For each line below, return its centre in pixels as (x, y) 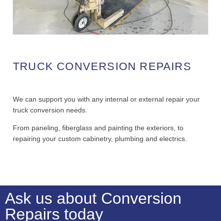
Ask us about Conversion (93, 199)
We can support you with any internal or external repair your (106, 99)
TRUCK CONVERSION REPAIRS (102, 66)
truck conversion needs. (51, 110)
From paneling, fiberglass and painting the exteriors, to (98, 128)
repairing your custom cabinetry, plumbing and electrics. (101, 139)
